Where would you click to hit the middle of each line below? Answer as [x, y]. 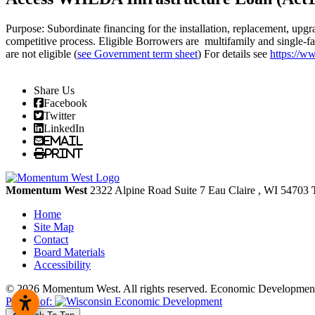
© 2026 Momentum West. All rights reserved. [108, 288]
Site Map [54, 226]
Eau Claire [232, 190]
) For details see [234, 53]
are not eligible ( [41, 53]
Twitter [59, 115]
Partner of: [29, 301]
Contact [51, 239]
